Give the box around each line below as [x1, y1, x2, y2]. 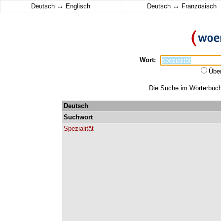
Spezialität [64, 125, 94, 132]
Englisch [64, 2, 90, 10]
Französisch [179, 2, 217, 10]
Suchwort [64, 113, 93, 121]
